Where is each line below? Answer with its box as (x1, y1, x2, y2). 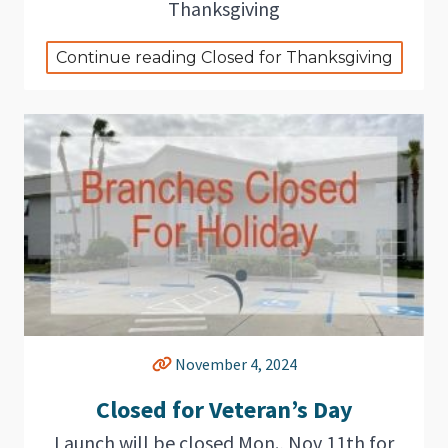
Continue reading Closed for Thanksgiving (55, 47, 393, 67)
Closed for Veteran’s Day (95, 394, 353, 426)
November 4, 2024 (171, 354, 297, 375)
